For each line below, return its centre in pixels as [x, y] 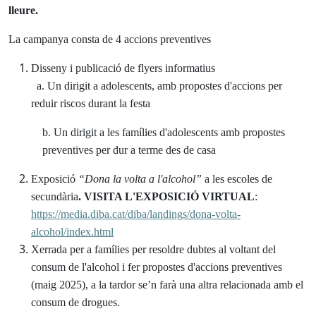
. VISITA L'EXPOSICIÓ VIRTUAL [166, 196]
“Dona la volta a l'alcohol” [141, 179]
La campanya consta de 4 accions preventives [110, 39]
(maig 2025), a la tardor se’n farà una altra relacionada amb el [167, 285]
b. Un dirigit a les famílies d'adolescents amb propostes [164, 132]
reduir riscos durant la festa [91, 103]
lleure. [23, 10]
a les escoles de [238, 179]
